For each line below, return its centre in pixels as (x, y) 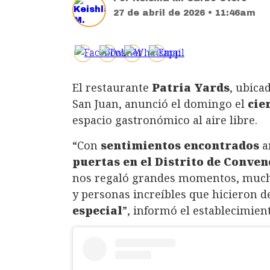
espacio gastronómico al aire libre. (165, 120)
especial (97, 210)
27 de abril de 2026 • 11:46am (184, 13)
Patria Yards (191, 87)
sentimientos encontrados (180, 145)
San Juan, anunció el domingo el (160, 103)
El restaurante (112, 87)
